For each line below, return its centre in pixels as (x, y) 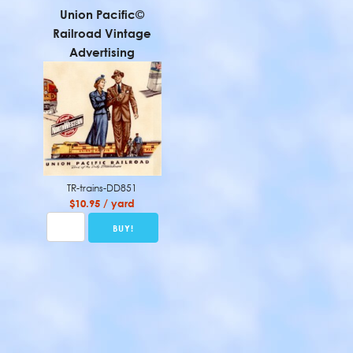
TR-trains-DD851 (102, 188)
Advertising (102, 52)
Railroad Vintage (102, 33)
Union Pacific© (102, 14)
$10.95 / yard (102, 204)
